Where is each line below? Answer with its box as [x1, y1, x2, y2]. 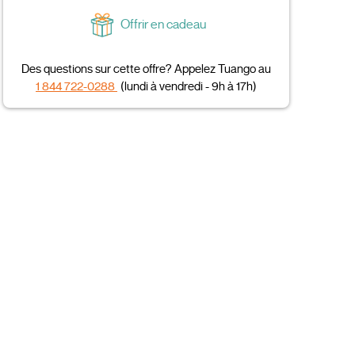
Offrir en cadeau [120, 17, 207, 33]
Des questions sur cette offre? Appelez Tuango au [21, 60, 272, 76]
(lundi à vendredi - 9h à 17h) [120, 78, 258, 94]
